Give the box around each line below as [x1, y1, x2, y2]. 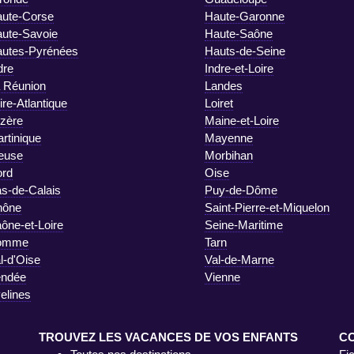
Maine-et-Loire [205, 113, 279, 127]
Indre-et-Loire [205, 61, 273, 75]
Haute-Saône [205, 26, 273, 40]
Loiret [205, 96, 233, 110]
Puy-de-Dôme [205, 183, 277, 197]
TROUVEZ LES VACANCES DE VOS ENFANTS [39, 330, 298, 344]
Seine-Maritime [205, 217, 283, 232]
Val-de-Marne [205, 252, 274, 266]
